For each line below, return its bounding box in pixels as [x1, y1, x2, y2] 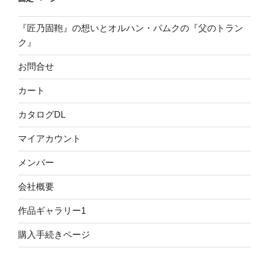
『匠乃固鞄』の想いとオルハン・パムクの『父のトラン [18, 23, 243, 34]
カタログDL [18, 109, 65, 120]
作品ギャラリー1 [18, 205, 86, 216]
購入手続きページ [18, 229, 90, 240]
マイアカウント [18, 133, 81, 144]
